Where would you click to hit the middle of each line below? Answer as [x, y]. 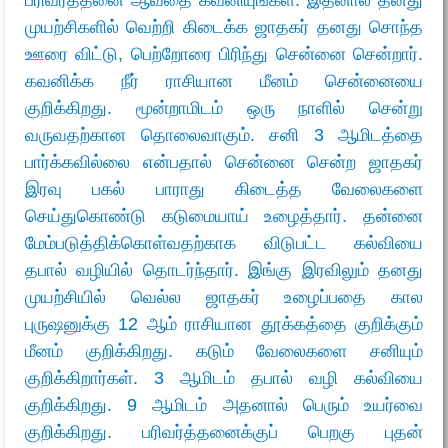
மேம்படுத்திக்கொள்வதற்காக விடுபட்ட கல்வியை [224, 242]
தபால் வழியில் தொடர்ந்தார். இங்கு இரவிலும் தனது [224, 269]
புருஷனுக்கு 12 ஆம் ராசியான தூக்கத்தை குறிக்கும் [224, 323]
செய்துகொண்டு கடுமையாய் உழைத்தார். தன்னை [224, 215]
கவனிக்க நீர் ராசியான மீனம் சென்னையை [224, 80]
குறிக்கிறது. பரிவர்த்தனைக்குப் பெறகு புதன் [224, 431]
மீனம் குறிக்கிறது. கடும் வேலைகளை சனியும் [224, 350]
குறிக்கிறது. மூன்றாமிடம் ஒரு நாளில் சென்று [224, 107]
